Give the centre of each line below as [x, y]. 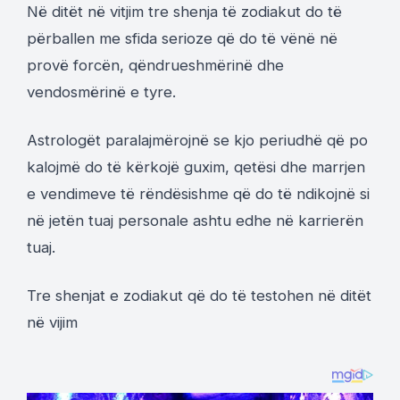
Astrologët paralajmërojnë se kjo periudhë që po [197, 140]
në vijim [52, 322]
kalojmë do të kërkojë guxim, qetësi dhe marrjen [196, 167]
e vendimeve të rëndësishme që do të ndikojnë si [198, 193]
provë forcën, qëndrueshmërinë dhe [155, 65]
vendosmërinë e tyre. [101, 92]
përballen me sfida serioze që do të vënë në [182, 38]
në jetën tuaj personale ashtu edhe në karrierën [195, 220]
